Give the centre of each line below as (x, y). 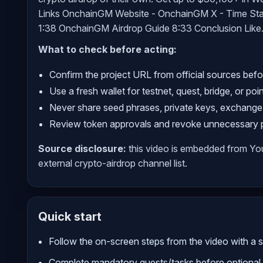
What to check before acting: (107, 50)
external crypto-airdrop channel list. (113, 163)
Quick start (70, 217)
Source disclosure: (82, 149)
